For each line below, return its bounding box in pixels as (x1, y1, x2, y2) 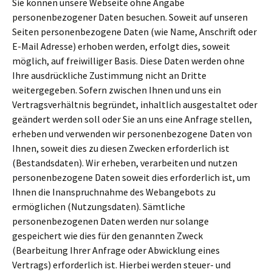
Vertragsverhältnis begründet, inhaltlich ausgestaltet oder (12, 98, 257, 110)
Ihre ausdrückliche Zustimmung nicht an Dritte (12, 69, 206, 81)
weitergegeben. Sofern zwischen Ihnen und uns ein (12, 84, 221, 96)
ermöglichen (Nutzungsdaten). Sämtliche (12, 200, 185, 212)
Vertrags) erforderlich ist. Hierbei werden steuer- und (12, 259, 231, 271)
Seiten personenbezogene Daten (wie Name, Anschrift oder (12, 25, 257, 38)
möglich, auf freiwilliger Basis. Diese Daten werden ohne (12, 55, 245, 67)
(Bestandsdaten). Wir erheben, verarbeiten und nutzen (12, 157, 237, 169)
